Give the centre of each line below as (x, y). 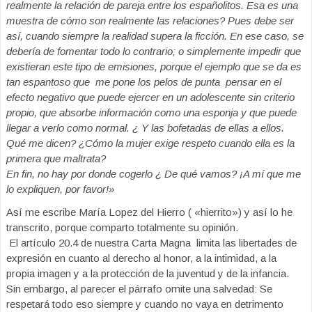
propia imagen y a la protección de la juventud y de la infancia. (148, 273)
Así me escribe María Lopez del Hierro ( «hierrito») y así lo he (149, 212)
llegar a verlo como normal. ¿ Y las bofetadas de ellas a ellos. (145, 128)
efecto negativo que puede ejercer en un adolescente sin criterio (150, 97)
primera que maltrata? (56, 158)
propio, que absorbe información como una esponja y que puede (151, 112)
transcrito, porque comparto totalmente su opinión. (122, 227)
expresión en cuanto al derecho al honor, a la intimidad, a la (141, 258)
